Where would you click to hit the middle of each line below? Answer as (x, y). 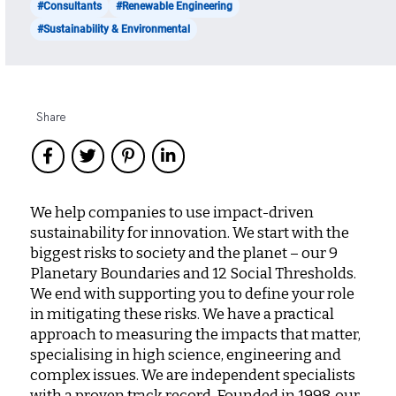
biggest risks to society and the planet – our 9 (183, 253)
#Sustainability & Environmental (113, 30)
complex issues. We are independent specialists (192, 375)
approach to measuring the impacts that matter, (195, 334)
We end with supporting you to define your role (192, 293)
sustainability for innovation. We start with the (189, 232)
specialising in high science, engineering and (185, 354)
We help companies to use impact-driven (171, 212)
